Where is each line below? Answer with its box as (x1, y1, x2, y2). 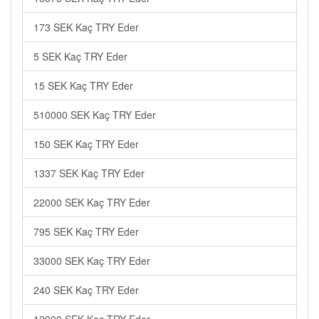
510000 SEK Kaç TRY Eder (33, 108, 156, 122)
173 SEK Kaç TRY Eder (33, 20, 139, 34)
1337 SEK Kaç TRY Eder (33, 166, 145, 180)
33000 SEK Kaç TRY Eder (33, 253, 150, 268)
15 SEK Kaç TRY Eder (33, 78, 133, 93)
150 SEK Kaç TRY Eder (33, 137, 139, 151)
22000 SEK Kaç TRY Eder (33, 195, 150, 209)
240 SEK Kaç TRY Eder (33, 283, 139, 297)
